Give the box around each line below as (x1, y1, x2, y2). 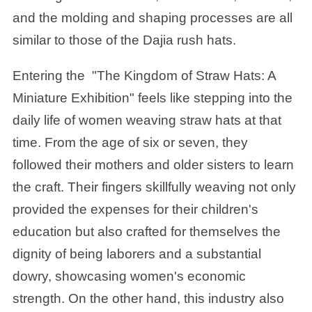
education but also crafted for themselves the (12, 223, 281, 239)
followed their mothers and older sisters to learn (12, 156, 294, 172)
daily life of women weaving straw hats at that (12, 111, 281, 127)
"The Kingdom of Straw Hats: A (88, 67, 276, 83)
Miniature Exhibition (12, 89, 130, 105)
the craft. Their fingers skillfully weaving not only (12, 178, 296, 194)
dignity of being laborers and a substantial (12, 245, 261, 261)
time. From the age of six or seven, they (12, 134, 248, 150)
